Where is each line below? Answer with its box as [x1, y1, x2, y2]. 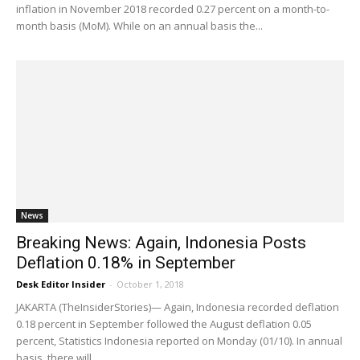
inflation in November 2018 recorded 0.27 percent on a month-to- [16, 2, 329, 17]
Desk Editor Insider [16, 277, 105, 290]
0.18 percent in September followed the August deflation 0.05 [16, 316, 312, 331]
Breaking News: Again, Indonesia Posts [16, 232, 306, 252]
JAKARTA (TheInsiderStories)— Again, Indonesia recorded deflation [16, 299, 339, 314]
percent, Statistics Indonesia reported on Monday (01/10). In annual [16, 333, 342, 348]
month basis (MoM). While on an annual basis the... [16, 18, 263, 34]
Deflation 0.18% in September [16, 252, 235, 272]
